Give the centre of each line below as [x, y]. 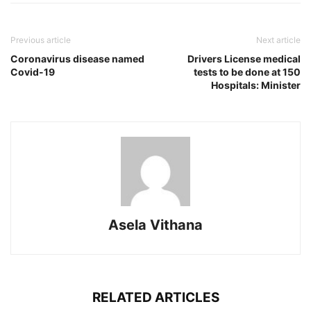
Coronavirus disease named [77, 58]
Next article [278, 40]
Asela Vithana [155, 225]
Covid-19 [33, 72]
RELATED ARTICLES [155, 297]
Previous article [41, 40]
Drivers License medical [244, 58]
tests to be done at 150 [247, 72]
